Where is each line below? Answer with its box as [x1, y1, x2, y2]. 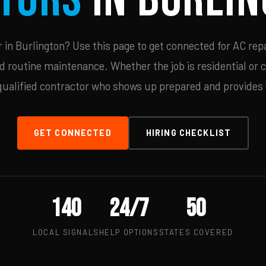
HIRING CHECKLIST [145, 128, 232, 138]
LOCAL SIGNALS [33, 227, 99, 237]
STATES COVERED [159, 227, 233, 237]
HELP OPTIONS [99, 227, 159, 237]
